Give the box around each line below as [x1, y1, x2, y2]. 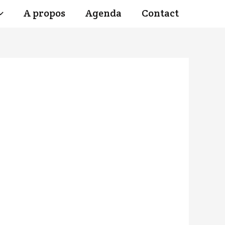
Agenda [85, 7, 122, 20]
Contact [142, 7, 179, 20]
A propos [24, 7, 65, 20]
